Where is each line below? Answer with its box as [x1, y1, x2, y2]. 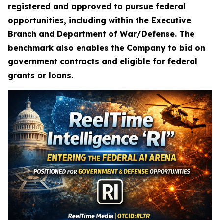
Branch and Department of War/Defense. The [8, 29, 194, 39]
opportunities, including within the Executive [8, 15, 191, 25]
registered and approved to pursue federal [8, 1, 186, 11]
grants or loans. [8, 70, 76, 80]
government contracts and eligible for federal [8, 56, 197, 66]
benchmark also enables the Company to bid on [8, 43, 205, 53]
